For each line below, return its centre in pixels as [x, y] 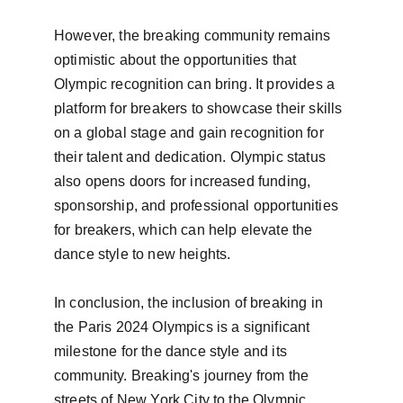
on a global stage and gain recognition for [191, 133]
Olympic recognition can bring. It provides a [197, 84]
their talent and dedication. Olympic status [192, 157]
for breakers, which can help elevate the [185, 230]
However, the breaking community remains [194, 36]
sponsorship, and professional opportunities [198, 206]
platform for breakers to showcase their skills [200, 108]
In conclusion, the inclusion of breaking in [191, 303]
